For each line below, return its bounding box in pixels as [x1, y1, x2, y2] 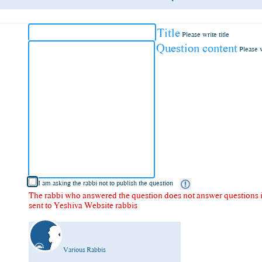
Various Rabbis [63, 245, 106, 254]
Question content [156, 41, 238, 54]
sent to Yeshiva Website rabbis [29, 199, 138, 210]
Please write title [182, 30, 230, 39]
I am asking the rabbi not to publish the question [38, 179, 174, 187]
